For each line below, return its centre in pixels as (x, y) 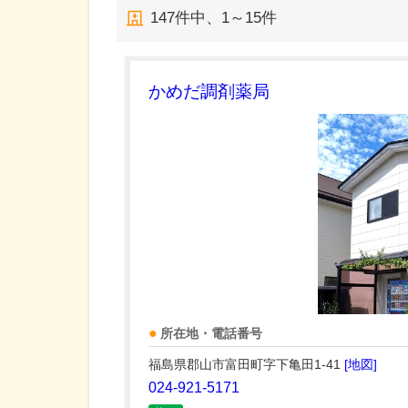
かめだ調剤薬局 (209, 92)
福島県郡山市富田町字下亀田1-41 (246, 364)
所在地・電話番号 (211, 334)
